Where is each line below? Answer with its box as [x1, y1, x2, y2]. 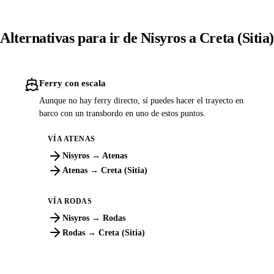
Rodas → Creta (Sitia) [62, 228, 145, 237]
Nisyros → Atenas [62, 151, 127, 161]
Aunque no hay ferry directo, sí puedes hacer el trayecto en [39, 95, 243, 105]
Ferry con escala [39, 77, 106, 88]
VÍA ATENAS [47, 135, 95, 144]
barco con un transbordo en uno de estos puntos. [39, 108, 206, 118]
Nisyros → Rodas [62, 213, 125, 223]
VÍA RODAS [47, 196, 92, 206]
